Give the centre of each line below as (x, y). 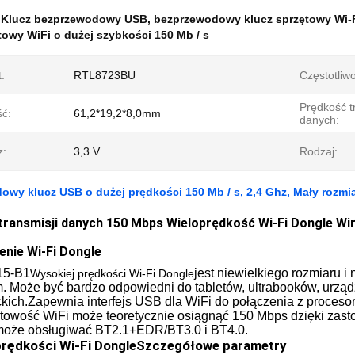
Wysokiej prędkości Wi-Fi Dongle (112, 273)
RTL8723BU (105, 75)
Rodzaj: (319, 151)
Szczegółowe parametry (211, 345)
